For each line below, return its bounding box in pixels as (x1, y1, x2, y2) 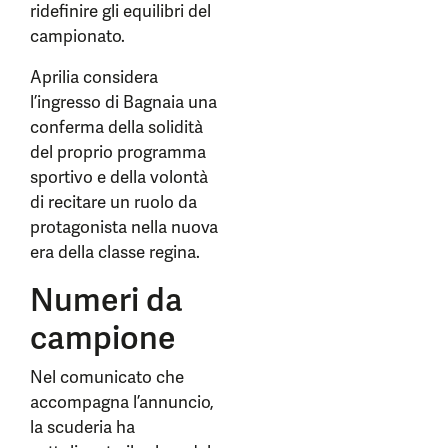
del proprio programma (30, 141, 206, 163)
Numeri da (30, 279, 183, 321)
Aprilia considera (30, 66, 158, 88)
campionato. (30, 25, 125, 47)
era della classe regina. (30, 241, 200, 263)
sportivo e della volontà (30, 166, 208, 188)
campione (30, 317, 176, 359)
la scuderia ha (30, 416, 135, 438)
